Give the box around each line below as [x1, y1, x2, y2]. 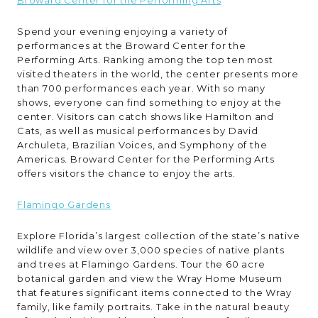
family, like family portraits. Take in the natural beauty [17, 300, 290, 312]
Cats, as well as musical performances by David [17, 124, 258, 136]
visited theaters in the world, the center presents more [17, 67, 299, 79]
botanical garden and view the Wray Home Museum [17, 272, 283, 284]
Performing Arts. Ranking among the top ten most [17, 53, 273, 65]
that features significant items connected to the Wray [17, 286, 292, 298]
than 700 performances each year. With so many [17, 82, 265, 94]
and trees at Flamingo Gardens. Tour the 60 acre [17, 258, 265, 270]
